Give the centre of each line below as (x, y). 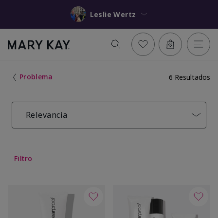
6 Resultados (190, 77)
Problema (36, 76)
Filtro (23, 158)
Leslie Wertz (125, 14)
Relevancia (47, 115)
